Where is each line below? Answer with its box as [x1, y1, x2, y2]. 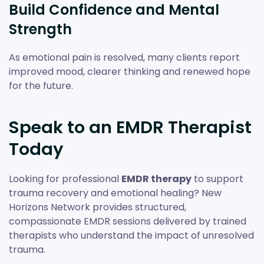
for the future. [9, 78, 73, 93]
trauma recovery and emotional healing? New [9, 186, 222, 200]
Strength [9, 19, 72, 39]
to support [192, 171, 243, 186]
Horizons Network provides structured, [9, 200, 186, 214]
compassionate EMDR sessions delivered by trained [9, 214, 246, 228]
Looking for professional [9, 171, 121, 186]
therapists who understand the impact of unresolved [9, 228, 254, 242]
